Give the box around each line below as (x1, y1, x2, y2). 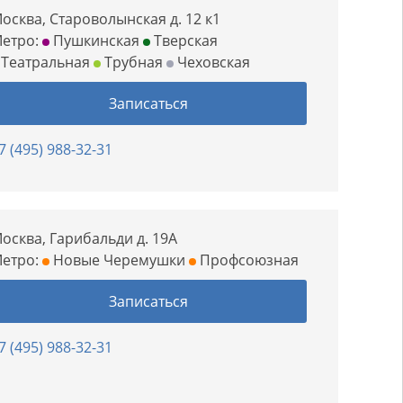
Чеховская (174, 52, 251, 72)
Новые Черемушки (49, 250, 186, 270)
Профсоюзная (196, 250, 300, 270)
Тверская (150, 31, 219, 50)
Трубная (101, 52, 164, 72)
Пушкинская (49, 31, 140, 50)
